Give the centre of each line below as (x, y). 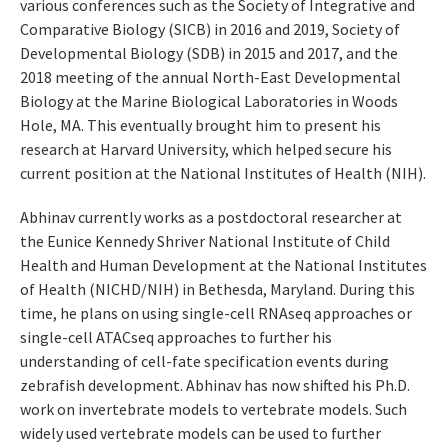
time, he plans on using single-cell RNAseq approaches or (216, 313)
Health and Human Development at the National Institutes (223, 265)
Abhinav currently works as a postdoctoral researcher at (211, 217)
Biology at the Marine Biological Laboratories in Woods (209, 101)
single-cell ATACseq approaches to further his (176, 337)
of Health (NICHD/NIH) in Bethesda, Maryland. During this (217, 289)
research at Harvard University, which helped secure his (206, 149)
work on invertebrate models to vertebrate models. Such (213, 409)
